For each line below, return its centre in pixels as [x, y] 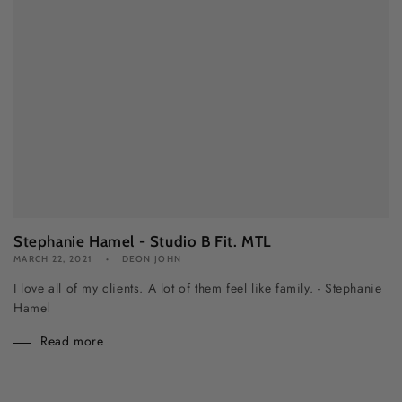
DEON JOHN [152, 259]
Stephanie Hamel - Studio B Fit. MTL [143, 242]
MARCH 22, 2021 [53, 259]
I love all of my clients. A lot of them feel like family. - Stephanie [198, 288]
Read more [72, 341]
